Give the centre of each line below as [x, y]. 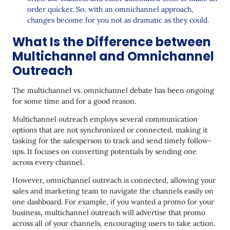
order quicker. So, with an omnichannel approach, [110, 9]
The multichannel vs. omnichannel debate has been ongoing [113, 90]
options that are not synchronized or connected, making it [110, 130]
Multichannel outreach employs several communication [105, 119]
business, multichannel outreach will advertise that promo [109, 212]
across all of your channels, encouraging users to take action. [114, 223]
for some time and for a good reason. [74, 101]
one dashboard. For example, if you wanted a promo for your [113, 202]
